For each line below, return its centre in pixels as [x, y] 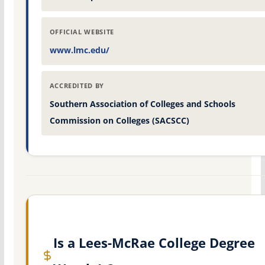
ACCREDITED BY [77, 86]
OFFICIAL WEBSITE [82, 32]
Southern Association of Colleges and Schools [142, 104]
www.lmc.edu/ [79, 50]
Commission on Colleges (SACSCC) [119, 121]
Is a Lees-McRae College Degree [154, 243]
